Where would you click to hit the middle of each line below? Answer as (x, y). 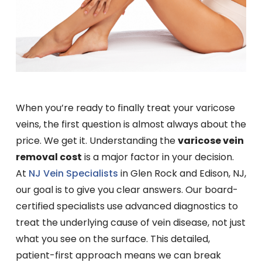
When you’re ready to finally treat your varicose (125, 108)
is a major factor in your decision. (158, 157)
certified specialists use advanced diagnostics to (127, 206)
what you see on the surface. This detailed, (113, 239)
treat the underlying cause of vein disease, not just (130, 223)
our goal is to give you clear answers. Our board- (127, 190)
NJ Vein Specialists (73, 174)
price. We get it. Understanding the (96, 141)
